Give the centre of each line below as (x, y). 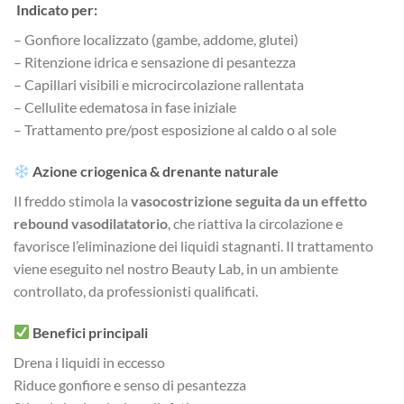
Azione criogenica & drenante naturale (156, 171)
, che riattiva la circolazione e (255, 224)
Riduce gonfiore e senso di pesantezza (130, 384)
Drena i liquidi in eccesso (89, 362)
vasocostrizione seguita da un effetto (249, 201)
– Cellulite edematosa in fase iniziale (125, 107)
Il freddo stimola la (72, 201)
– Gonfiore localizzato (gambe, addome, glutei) (156, 40)
